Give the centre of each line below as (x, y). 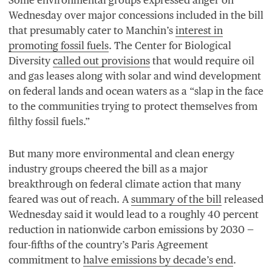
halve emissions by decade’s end (158, 260)
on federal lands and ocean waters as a (99, 91)
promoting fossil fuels (59, 45)
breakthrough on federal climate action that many (125, 184)
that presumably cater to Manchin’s (92, 30)
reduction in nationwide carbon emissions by (114, 229)
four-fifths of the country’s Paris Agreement (108, 244)
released (243, 199)
